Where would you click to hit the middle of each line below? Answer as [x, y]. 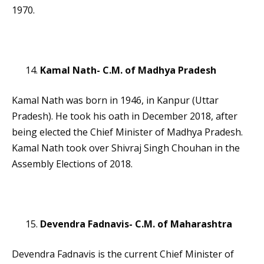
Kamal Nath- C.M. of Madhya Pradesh [128, 70]
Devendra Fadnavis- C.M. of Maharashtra [136, 224]
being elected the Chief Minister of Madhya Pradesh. [127, 132]
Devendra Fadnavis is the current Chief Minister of [123, 254]
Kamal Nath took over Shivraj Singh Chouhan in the [126, 148]
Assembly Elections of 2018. [72, 164]
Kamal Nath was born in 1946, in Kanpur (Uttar [115, 100]
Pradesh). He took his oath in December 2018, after [125, 116]
